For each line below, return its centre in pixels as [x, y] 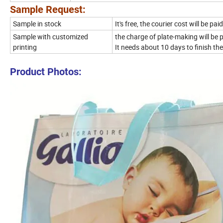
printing [25, 47]
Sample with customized [51, 37]
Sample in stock [37, 24]
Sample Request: [49, 10]
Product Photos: [46, 72]
